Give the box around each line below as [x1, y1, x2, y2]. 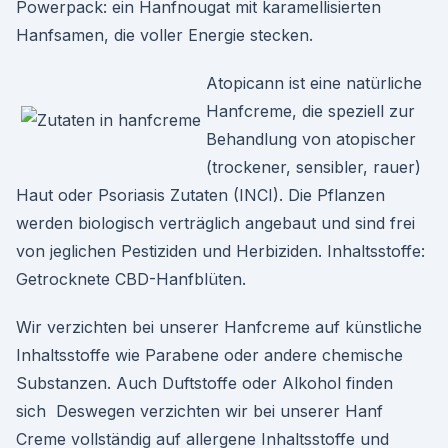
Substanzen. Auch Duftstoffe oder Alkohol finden [16, 373, 393, 393]
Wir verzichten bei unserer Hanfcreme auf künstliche [16, 317, 422, 337]
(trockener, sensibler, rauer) [206, 157, 421, 177]
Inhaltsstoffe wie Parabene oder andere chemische [16, 345, 403, 365]
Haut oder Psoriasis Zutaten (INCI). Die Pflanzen [16, 185, 385, 205]
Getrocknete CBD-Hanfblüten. [16, 269, 246, 289]
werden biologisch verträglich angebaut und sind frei [16, 213, 415, 233]
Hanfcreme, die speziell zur [206, 101, 415, 121]
